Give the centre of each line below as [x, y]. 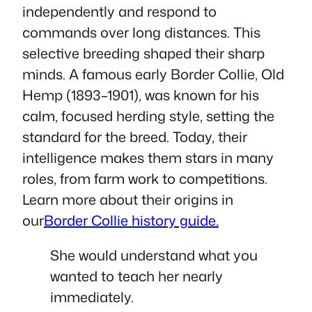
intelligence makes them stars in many [148, 157]
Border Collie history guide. [131, 220]
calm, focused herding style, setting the [148, 115]
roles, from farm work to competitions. [145, 178]
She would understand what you [154, 255]
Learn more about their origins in [128, 199]
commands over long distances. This [141, 32]
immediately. [92, 296]
